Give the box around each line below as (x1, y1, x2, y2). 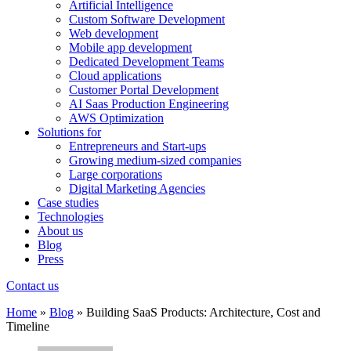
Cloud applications (69, 69, 161, 82)
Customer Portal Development (69, 83, 219, 96)
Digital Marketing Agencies (69, 182, 205, 195)
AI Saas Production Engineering (69, 97, 229, 110)
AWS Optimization (69, 111, 164, 125)
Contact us (6, 279, 59, 292)
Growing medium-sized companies (69, 154, 241, 167)
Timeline (6, 320, 49, 333)
